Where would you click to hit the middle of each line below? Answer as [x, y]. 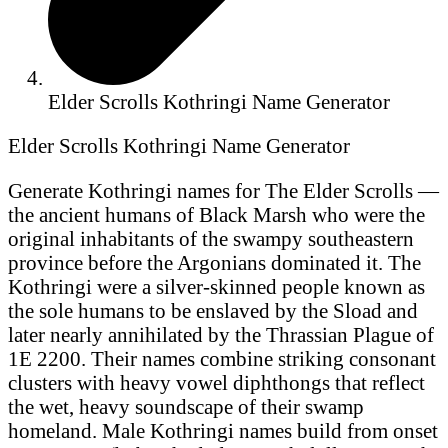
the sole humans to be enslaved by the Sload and [213, 311]
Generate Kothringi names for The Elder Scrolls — [223, 191]
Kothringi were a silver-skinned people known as [216, 287]
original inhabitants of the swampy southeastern [211, 239]
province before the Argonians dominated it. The [214, 263]
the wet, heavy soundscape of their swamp [186, 407]
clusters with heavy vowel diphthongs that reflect [216, 383]
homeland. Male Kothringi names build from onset [223, 431]
